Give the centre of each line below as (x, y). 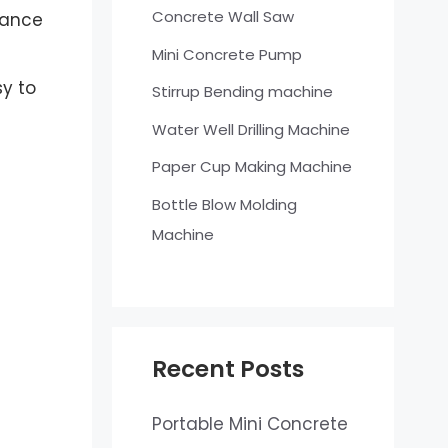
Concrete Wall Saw (222, 17)
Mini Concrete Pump (226, 54)
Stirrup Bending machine (242, 92)
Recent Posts (227, 369)
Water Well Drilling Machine (250, 129)
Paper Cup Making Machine (251, 167)
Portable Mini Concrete (249, 424)
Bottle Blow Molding (224, 204)
